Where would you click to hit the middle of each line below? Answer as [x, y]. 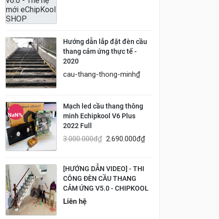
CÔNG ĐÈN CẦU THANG [100, 178]
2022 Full [77, 126]
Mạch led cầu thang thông [103, 106]
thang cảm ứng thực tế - [100, 52]
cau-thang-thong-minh [99, 74]
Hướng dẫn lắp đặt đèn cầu [105, 42]
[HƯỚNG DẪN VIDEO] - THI [104, 169]
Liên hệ [75, 201]
